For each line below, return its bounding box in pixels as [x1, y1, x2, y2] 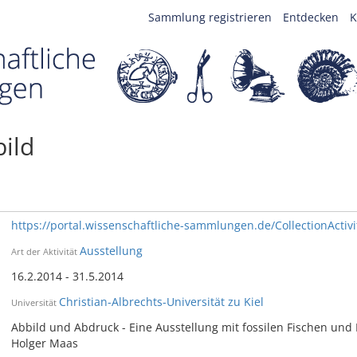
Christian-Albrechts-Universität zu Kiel [58, 294, 264, 309]
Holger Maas [10, 335, 78, 351]
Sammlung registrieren [148, 10, 272, 25]
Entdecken [283, 10, 339, 25]
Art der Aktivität [10, 245, 77, 257]
